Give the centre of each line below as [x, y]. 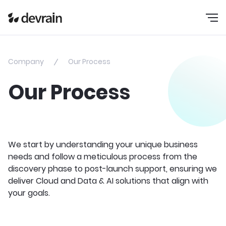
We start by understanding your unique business [103, 145]
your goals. [29, 193]
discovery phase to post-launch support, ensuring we [112, 169]
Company [26, 62]
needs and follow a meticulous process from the [103, 157]
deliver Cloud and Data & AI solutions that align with [108, 181]
